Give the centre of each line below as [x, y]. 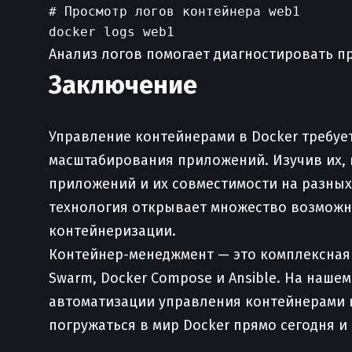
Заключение [123, 85]
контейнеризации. [112, 231]
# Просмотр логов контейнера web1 [174, 11]
